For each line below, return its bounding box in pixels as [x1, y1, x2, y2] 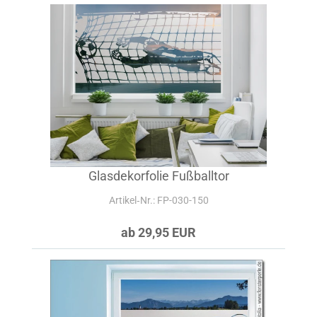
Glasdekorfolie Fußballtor [88, 168, 229, 183]
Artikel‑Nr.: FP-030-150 [108, 195, 209, 206]
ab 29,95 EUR [121, 225, 196, 240]
